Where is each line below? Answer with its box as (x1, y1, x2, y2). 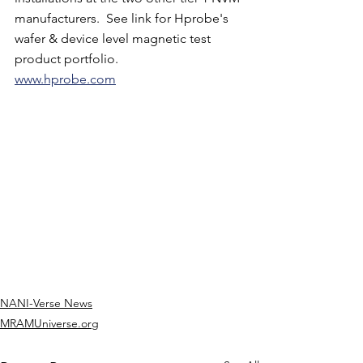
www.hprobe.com (15, 71, 116, 87)
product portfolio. (15, 51, 122, 66)
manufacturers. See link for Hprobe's (15, 11, 232, 26)
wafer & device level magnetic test (15, 31, 214, 46)
